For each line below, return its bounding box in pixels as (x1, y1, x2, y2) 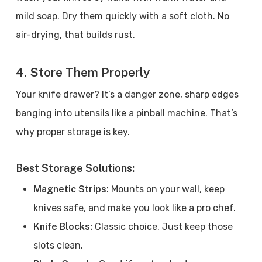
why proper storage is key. (15, 126, 130, 137)
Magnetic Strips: (33, 184, 109, 195)
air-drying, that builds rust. (15, 29, 135, 40)
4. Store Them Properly (15, 65, 150, 80)
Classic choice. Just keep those (92, 221, 233, 232)
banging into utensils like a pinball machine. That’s (15, 108, 237, 119)
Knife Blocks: (33, 221, 92, 232)
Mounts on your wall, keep (108, 184, 225, 195)
